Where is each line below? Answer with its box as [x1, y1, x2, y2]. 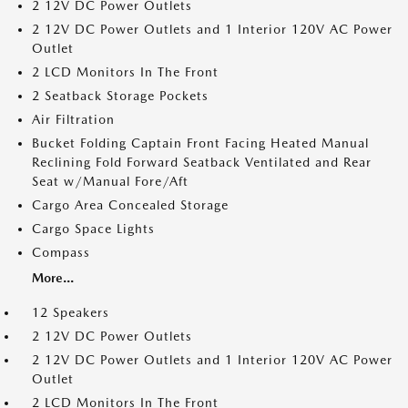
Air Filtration [32, 112, 115, 127]
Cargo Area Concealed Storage [32, 198, 229, 212]
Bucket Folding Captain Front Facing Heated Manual [32, 136, 369, 150]
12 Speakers [32, 305, 109, 320]
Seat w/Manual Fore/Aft [32, 174, 189, 189]
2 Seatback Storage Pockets [32, 88, 209, 103]
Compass [32, 245, 90, 260]
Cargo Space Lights [32, 221, 155, 236]
